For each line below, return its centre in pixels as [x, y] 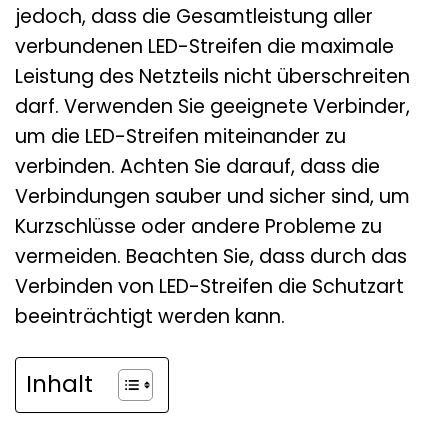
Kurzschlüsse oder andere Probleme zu [198, 227]
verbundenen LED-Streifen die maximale [204, 47]
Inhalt [59, 384]
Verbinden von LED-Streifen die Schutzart [209, 287]
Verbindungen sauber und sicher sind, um [212, 197]
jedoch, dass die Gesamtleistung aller [194, 17]
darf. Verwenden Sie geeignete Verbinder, [212, 107]
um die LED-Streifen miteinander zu [180, 137]
